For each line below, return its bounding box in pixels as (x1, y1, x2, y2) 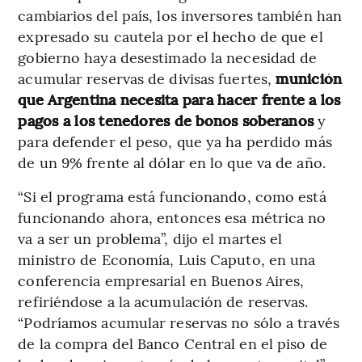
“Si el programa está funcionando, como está (18, 185, 326, 206)
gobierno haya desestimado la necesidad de (18, 46, 318, 67)
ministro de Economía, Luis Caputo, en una (18, 248, 316, 269)
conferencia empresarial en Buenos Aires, (18, 269, 305, 290)
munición (271, 67, 343, 88)
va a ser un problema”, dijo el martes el (18, 227, 283, 248)
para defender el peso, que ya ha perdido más (18, 130, 332, 151)
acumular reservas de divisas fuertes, (18, 67, 272, 88)
